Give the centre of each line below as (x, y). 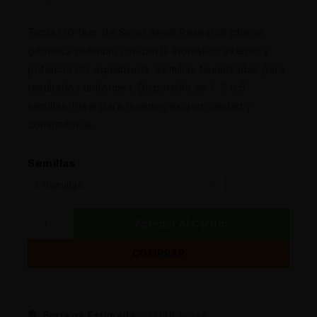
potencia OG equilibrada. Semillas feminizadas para (156, 69)
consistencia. (60, 125)
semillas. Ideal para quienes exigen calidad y (140, 106)
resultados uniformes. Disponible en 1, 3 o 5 (137, 88)
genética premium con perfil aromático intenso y (149, 51)
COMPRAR (158, 253)
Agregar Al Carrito (181, 223)
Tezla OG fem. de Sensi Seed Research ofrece (146, 33)
